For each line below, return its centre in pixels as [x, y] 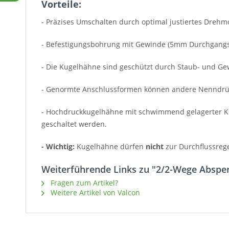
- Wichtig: [59, 147]
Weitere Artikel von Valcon [94, 193]
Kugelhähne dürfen [111, 147]
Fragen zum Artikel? [83, 183]
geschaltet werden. [74, 124]
